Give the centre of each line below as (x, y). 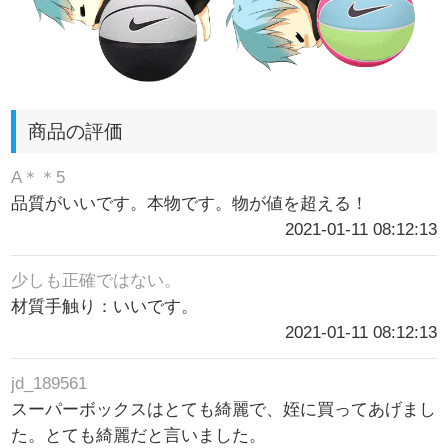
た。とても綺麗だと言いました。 (139, 436)
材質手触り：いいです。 (105, 306)
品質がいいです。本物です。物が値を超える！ (190, 203)
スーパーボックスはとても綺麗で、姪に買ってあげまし (224, 410)
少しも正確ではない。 (96, 280)
